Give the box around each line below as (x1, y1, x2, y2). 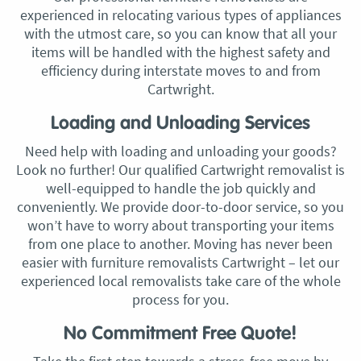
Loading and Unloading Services (51, 114, 310, 133)
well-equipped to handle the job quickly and (45, 179, 316, 197)
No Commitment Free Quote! (64, 325, 297, 343)
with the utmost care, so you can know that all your (24, 24, 337, 43)
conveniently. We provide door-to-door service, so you (17, 197, 344, 216)
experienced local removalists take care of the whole (20, 272, 341, 290)
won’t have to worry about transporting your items (27, 216, 334, 234)
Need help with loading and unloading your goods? (24, 142, 337, 160)
